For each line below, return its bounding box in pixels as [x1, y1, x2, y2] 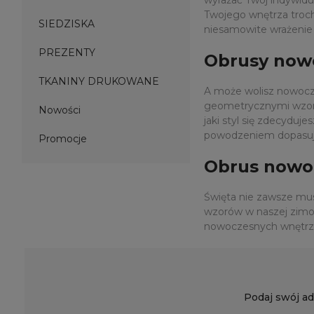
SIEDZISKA [39, 18, 95, 30]
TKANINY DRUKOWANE [39, 75, 159, 88]
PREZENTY [39, 46, 95, 59]
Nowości [39, 104, 81, 116]
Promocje [39, 132, 87, 145]
